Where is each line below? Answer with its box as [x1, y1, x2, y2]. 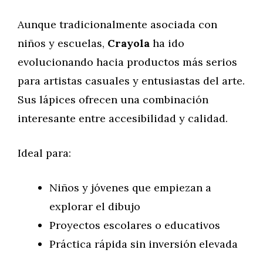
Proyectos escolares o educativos [49, 218, 220, 232]
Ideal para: [18, 146, 71, 160]
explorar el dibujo [49, 200, 140, 213]
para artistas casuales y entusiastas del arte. [18, 74, 245, 87]
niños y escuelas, [18, 36, 107, 50]
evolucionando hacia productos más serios [18, 55, 237, 69]
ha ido [153, 36, 184, 50]
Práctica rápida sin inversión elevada [49, 237, 238, 251]
